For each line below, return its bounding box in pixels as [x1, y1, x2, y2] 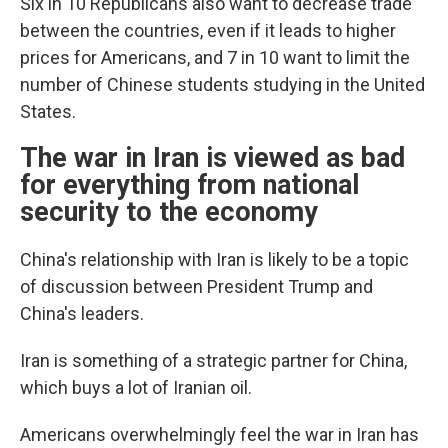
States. [20, 101, 76, 122]
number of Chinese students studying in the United [20, 74, 425, 95]
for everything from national [20, 169, 359, 201]
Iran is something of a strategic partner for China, [20, 350, 407, 371]
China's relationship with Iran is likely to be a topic [20, 249, 409, 270]
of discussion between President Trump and [20, 276, 373, 297]
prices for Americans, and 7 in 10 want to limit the [20, 47, 410, 68]
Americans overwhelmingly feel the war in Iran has [20, 424, 419, 445]
